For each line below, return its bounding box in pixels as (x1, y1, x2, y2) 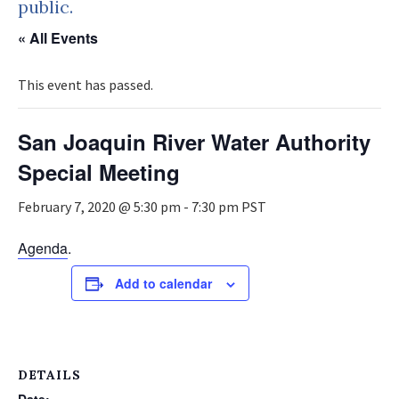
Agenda (18, 238, 68, 258)
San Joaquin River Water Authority (18, 126, 370, 157)
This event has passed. (18, 76, 153, 94)
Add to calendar (115, 274, 212, 292)
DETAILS (18, 367, 81, 383)
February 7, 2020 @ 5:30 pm (18, 198, 181, 216)
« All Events (18, 28, 98, 48)
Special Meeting (18, 157, 180, 187)
